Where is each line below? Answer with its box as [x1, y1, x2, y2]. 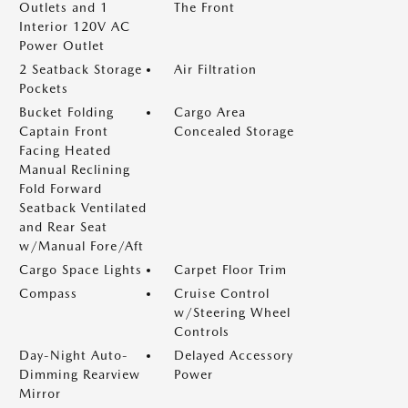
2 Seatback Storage [19, 62, 142, 76]
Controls [174, 324, 229, 339]
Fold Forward [19, 181, 102, 196]
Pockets [19, 81, 68, 96]
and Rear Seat [19, 219, 107, 234]
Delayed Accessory [174, 348, 293, 362]
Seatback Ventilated [19, 200, 147, 215]
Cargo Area [174, 105, 246, 119]
